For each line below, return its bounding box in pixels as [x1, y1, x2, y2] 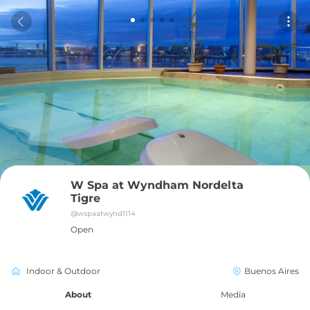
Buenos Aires [244, 266, 299, 276]
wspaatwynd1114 [77, 209, 136, 218]
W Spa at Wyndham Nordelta [71, 179, 244, 192]
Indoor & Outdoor [26, 266, 100, 276]
